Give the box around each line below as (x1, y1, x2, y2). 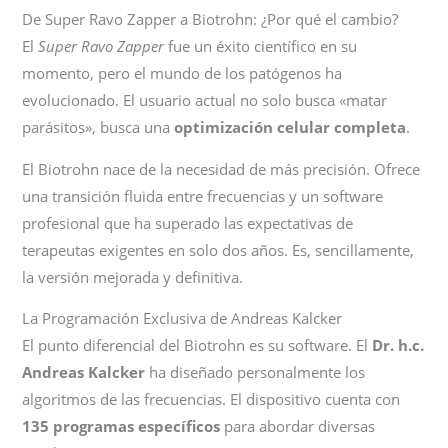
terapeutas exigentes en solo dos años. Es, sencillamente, (22, 239, 415, 260)
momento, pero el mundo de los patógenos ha (22, 62, 343, 83)
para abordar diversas (220, 416, 376, 437)
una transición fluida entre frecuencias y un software (22, 185, 384, 206)
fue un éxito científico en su (164, 35, 358, 56)
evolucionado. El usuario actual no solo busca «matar (22, 89, 388, 110)
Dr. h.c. (372, 335, 425, 356)
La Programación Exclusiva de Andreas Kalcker (22, 308, 343, 329)
